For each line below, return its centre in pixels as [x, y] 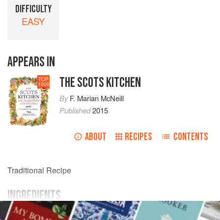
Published [76, 110]
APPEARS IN [31, 62]
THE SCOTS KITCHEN [100, 83]
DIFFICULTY [33, 9]
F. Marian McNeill [97, 98]
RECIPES [138, 137]
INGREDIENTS [34, 196]
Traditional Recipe [39, 170]
